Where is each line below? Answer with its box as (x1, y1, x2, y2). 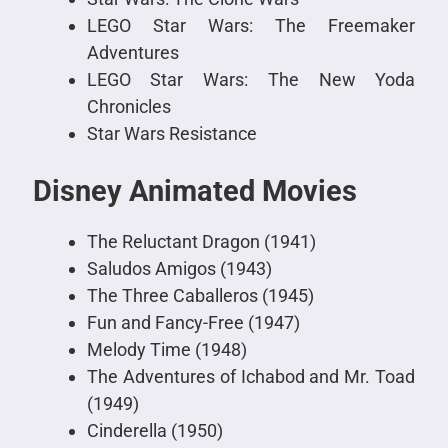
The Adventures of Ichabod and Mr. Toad (86, 366, 416, 388)
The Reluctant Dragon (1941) (86, 231, 316, 253)
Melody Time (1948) (86, 339, 247, 361)
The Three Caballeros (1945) (86, 285, 314, 307)
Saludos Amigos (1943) (86, 258, 272, 280)
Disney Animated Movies (32, 174, 357, 209)
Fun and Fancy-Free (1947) (86, 312, 300, 334)
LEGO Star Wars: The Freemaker (86, 15, 416, 37)
